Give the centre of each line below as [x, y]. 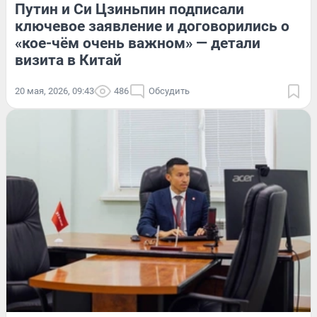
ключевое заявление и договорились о [152, 26]
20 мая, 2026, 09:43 [54, 91]
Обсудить [169, 91]
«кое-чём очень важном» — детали [138, 43]
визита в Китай [68, 60]
